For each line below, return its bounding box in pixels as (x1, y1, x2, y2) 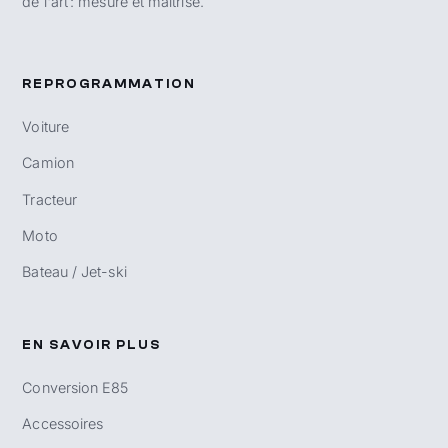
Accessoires (22, 415, 104, 433)
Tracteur (22, 190, 78, 208)
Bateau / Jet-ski (22, 263, 127, 281)
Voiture (22, 117, 69, 135)
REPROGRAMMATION (22, 76, 197, 91)
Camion (22, 154, 74, 172)
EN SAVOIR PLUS (22, 337, 162, 352)
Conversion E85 (22, 378, 129, 396)
